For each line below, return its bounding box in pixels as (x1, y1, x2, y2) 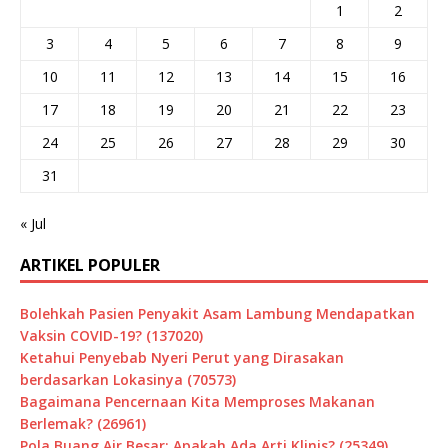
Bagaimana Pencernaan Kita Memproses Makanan (20, 392, 375, 412)
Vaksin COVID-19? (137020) (20, 326, 203, 346)
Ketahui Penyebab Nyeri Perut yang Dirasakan (20, 348, 344, 368)
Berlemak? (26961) (20, 414, 146, 434)
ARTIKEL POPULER (20, 254, 160, 277)
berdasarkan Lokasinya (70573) (20, 370, 236, 390)
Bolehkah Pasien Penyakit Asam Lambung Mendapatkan (20, 304, 415, 324)
